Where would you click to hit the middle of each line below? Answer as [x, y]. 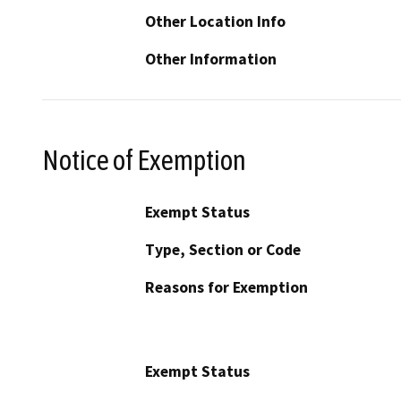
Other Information [211, 60]
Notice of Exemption [144, 160]
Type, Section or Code [223, 249]
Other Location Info [215, 22]
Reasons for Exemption [226, 287]
